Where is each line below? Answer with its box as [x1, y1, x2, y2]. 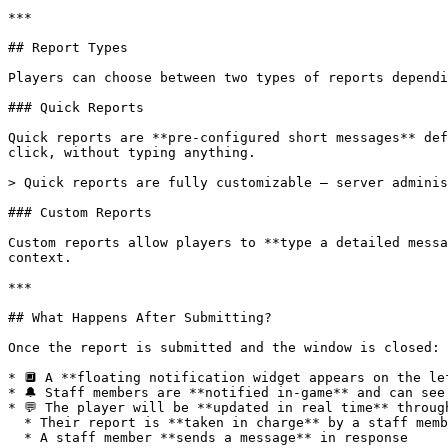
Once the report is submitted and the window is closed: [8, 340, 440, 355]
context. [8, 250, 72, 265]
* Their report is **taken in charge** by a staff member [8, 415, 24, 430]
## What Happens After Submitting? [8, 310, 272, 325]
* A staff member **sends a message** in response [8, 430, 24, 445]
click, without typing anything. [8, 145, 256, 160]
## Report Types [8, 40, 128, 55]
